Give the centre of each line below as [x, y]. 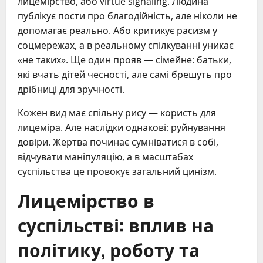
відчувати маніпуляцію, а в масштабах [105, 156]
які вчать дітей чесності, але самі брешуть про [125, 74]
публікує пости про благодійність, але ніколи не [127, 16]
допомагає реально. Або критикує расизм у [117, 30]
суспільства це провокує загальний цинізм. [117, 171]
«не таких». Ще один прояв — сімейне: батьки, [124, 60]
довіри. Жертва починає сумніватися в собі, [118, 142]
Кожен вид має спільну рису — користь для [117, 112]
